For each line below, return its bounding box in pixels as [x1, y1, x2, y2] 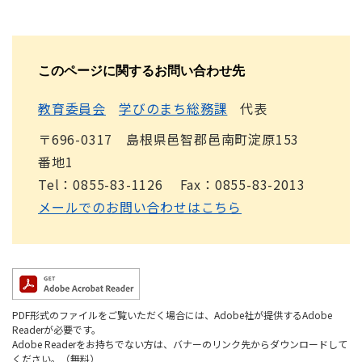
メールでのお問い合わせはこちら [38, 197, 242, 217]
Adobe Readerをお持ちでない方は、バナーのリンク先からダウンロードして [12, 337, 347, 351]
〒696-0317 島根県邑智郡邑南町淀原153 [38, 129, 300, 149]
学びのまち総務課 [119, 99, 228, 118]
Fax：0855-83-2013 [179, 175, 305, 194]
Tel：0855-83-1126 [38, 175, 163, 194]
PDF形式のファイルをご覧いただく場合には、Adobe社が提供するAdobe [12, 308, 332, 322]
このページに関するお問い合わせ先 [38, 64, 245, 78]
